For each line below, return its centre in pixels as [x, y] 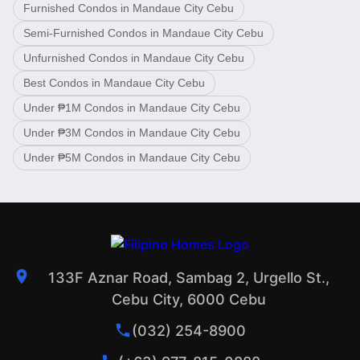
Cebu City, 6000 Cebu [189, 299]
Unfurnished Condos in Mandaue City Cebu [134, 57]
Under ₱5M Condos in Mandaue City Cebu [132, 157]
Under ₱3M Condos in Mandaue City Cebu [132, 132]
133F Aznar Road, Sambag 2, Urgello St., [189, 277]
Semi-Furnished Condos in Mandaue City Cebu [143, 33]
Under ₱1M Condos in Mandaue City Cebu [132, 107]
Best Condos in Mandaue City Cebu [114, 82]
